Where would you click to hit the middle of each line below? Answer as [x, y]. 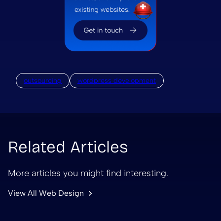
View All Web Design [46, 193]
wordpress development [117, 81]
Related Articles [68, 147]
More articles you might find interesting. [88, 173]
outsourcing [43, 81]
